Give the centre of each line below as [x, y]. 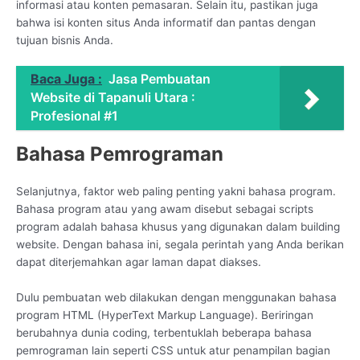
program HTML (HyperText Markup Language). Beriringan [165, 315]
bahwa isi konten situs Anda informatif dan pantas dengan [166, 22]
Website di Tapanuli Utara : [113, 98]
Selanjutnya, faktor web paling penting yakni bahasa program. [176, 192]
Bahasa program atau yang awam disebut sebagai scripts [165, 209]
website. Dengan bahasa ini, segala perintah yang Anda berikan [180, 245]
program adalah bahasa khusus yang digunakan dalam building [178, 227]
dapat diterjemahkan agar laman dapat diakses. [139, 262]
